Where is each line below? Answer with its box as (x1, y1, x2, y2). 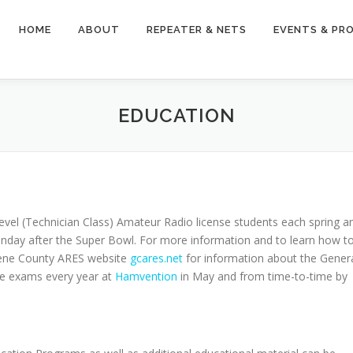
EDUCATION (117, 104, 236, 127)
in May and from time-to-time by (177, 269, 347, 284)
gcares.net (130, 251, 183, 266)
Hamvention (115, 269, 177, 284)
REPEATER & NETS (147, 24, 247, 35)
